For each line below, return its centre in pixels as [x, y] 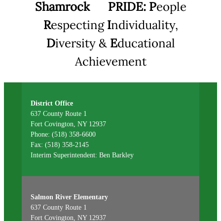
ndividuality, [144, 25]
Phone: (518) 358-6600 [63, 135]
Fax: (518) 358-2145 [59, 145]
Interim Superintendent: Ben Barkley [82, 155]
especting [79, 25]
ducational [146, 43]
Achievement [110, 62]
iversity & [82, 43]
